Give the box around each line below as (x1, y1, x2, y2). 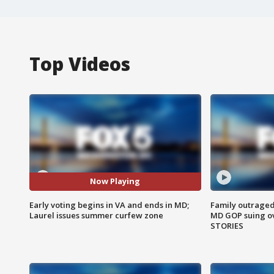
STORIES (210, 220, 243, 231)
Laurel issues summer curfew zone (29, 209, 163, 221)
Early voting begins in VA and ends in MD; (29, 199, 189, 210)
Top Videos (29, 51, 130, 76)
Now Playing (90, 176, 141, 187)
